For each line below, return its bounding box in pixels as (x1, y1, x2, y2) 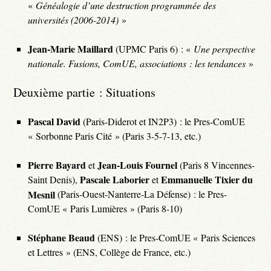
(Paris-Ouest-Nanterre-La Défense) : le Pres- (55, 187, 227, 200)
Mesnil (28, 187, 56, 200)
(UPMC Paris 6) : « (113, 42, 194, 55)
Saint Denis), (28, 172, 80, 186)
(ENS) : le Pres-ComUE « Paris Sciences (95, 230, 256, 244)
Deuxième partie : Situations (13, 83, 156, 100)
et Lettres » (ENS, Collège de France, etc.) (28, 245, 191, 258)
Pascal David (28, 114, 81, 128)
